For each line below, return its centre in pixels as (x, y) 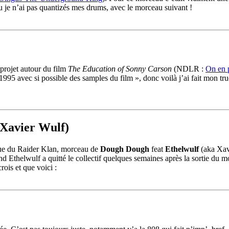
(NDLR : (189, 69)
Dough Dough (125, 149)
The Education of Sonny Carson (120, 69)
